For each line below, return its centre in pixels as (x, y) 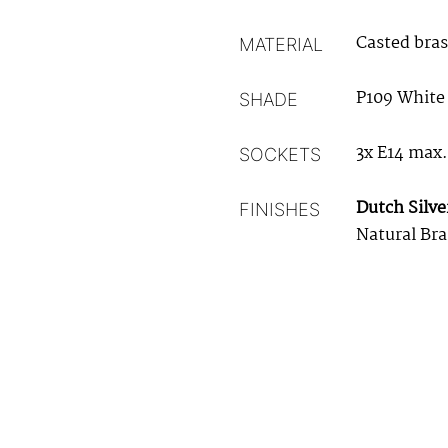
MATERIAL (281, 45)
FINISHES (280, 210)
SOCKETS (280, 155)
